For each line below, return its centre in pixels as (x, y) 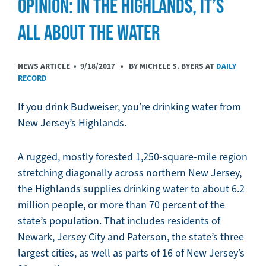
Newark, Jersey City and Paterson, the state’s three (131, 237)
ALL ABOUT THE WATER (89, 32)
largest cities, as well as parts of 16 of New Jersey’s (131, 253)
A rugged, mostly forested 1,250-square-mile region (133, 157)
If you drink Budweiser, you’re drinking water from (129, 107)
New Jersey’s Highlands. (72, 123)
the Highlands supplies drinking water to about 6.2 (131, 189)
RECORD (32, 78)
